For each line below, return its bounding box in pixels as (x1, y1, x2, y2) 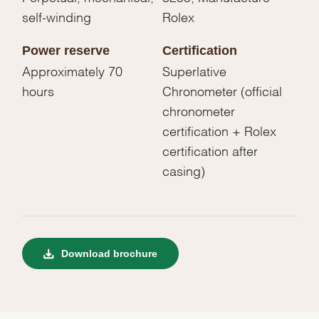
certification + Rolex (162, 126, 276, 133)
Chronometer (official (162, 86, 282, 93)
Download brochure (58, 247, 158, 259)
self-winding (22, 12, 92, 19)
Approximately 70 (22, 66, 123, 73)
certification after (162, 146, 258, 153)
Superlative (162, 66, 226, 73)
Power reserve (22, 43, 110, 58)
